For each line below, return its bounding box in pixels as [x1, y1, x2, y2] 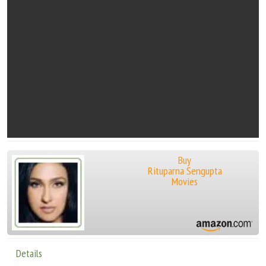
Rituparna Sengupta [147, 164, 222, 178]
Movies [172, 175, 198, 188]
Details [16, 246, 42, 261]
